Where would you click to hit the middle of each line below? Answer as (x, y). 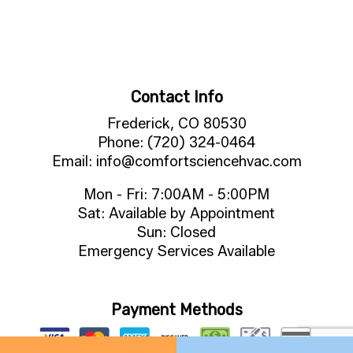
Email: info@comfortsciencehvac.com (176, 161)
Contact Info (176, 97)
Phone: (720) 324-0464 (176, 142)
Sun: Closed (176, 232)
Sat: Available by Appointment (176, 213)
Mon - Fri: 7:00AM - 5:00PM (176, 194)
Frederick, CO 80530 (176, 123)
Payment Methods (176, 309)
